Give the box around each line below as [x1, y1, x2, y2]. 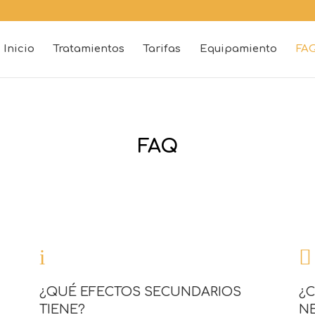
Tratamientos [53, 43, 124, 55]
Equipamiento [199, 43, 277, 55]
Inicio [3, 43, 34, 55]
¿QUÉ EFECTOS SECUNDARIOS [39, 285, 241, 300]
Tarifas [143, 43, 181, 55]
